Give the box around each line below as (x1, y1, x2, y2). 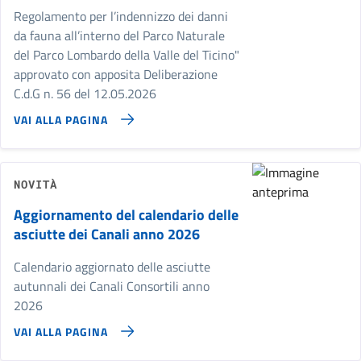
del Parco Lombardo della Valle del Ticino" (14, 45, 239, 64)
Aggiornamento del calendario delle (14, 204, 239, 226)
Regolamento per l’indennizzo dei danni (14, 6, 228, 26)
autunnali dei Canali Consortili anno (14, 276, 210, 296)
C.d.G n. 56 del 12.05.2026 (14, 84, 156, 103)
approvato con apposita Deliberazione (14, 64, 218, 84)
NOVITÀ (14, 176, 57, 192)
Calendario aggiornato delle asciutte (14, 257, 210, 276)
